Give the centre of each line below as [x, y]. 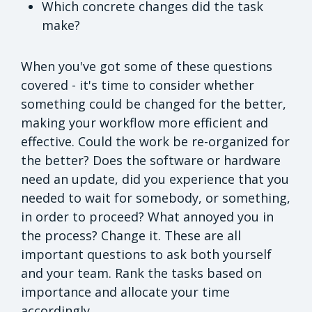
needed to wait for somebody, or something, [156, 198]
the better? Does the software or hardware [151, 161]
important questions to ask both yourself [146, 255]
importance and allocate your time [125, 292]
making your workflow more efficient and [145, 123]
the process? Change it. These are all [131, 236]
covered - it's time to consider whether [138, 85]
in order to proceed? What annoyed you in [147, 217]
